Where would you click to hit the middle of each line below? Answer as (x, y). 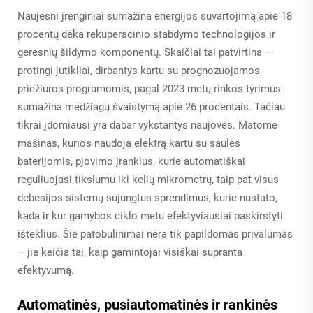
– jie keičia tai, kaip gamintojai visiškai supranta (130, 253)
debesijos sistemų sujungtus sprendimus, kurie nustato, (147, 198)
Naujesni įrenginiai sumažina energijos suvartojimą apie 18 (155, 16)
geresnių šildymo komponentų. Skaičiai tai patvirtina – (145, 53)
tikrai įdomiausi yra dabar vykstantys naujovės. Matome (147, 125)
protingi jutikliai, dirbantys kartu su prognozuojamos (139, 71)
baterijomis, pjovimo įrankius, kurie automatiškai (131, 162)
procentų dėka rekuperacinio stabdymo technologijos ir (146, 35)
